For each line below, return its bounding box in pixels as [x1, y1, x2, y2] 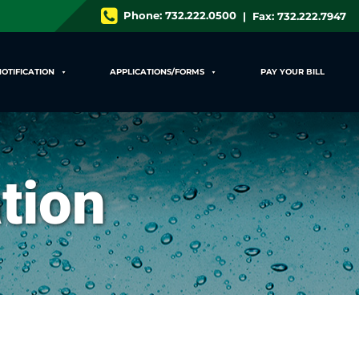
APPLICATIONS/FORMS [110, 67, 205, 78]
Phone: [123, 10, 165, 22]
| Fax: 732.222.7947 [236, 10, 346, 22]
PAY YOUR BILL [260, 67, 325, 78]
